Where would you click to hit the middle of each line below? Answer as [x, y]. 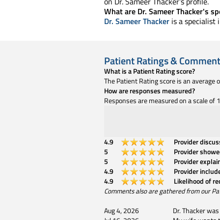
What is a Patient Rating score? [150, 71]
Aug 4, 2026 [122, 210]
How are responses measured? [150, 90]
